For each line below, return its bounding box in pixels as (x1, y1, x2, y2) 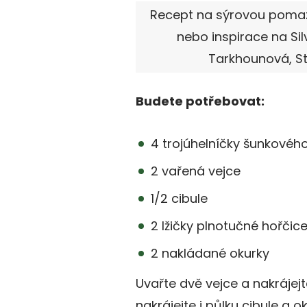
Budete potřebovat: (136, 93, 265, 110)
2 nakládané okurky (151, 245, 269, 262)
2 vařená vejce (151, 162, 241, 180)
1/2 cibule (151, 190, 208, 208)
